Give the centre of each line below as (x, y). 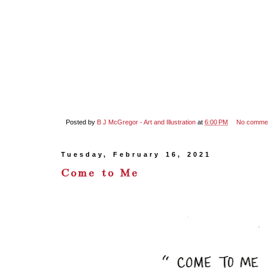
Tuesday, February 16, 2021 (136, 154)
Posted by (81, 122)
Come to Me (100, 173)
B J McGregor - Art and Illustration (146, 122)
